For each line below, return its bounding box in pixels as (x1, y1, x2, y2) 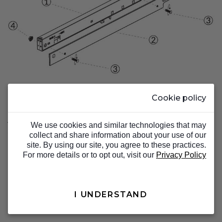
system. (7, 126, 39, 136)
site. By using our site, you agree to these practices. (27, 140, 206, 149)
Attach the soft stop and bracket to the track (7, 115, 188, 125)
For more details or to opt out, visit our (23, 150, 156, 159)
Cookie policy (152, 93, 206, 103)
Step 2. (7, 105, 37, 114)
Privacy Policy (156, 150, 206, 159)
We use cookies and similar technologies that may (31, 120, 206, 129)
